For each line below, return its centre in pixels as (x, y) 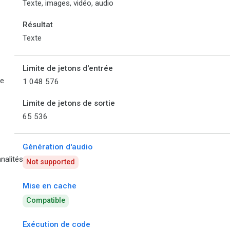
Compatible (46, 201)
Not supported (51, 162)
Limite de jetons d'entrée (68, 69)
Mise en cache (50, 186)
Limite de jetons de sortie (69, 103)
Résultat (38, 25)
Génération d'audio (57, 147)
